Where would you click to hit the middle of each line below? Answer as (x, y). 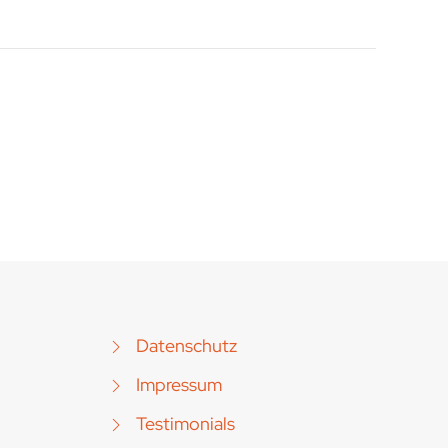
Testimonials (185, 423)
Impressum (179, 384)
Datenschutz (186, 345)
